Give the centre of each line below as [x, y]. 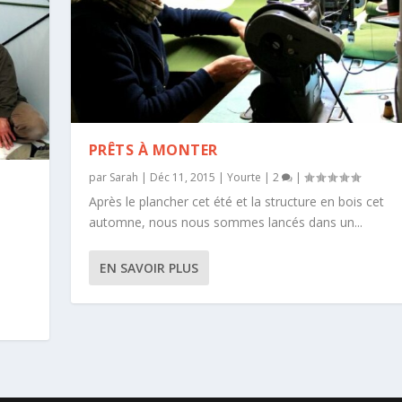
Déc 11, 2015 [182, 178]
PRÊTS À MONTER [153, 150]
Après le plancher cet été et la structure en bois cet [236, 202]
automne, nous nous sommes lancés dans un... [225, 223]
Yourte [244, 178]
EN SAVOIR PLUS [149, 268]
